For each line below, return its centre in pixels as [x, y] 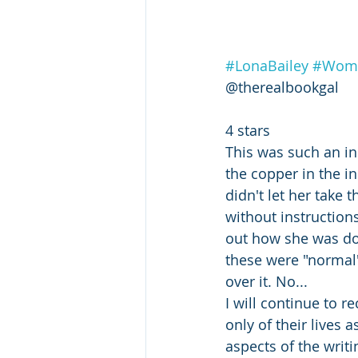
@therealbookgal [282, 87]
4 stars [248, 130]
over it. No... [267, 281]
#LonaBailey [267, 65]
